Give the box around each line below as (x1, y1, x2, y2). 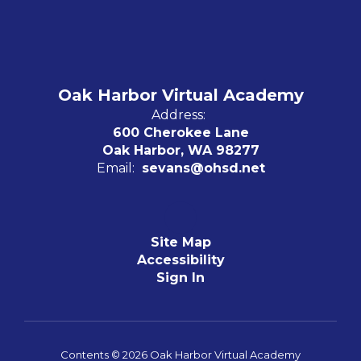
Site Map (150, 234, 211, 250)
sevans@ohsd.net (141, 160, 265, 176)
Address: (151, 106, 205, 122)
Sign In (156, 269, 205, 285)
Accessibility (136, 251, 225, 268)
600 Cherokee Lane (112, 124, 249, 140)
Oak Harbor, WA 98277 (102, 142, 259, 158)
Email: (96, 160, 135, 176)
